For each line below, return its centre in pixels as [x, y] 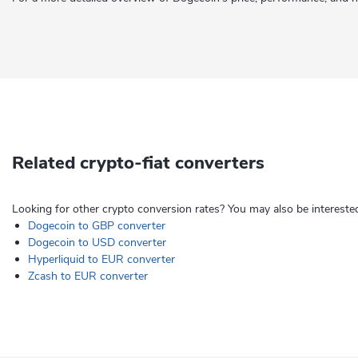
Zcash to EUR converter [88, 276]
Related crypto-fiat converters [138, 163]
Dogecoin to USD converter [97, 243]
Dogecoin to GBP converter [97, 226]
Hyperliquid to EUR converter [101, 259]
